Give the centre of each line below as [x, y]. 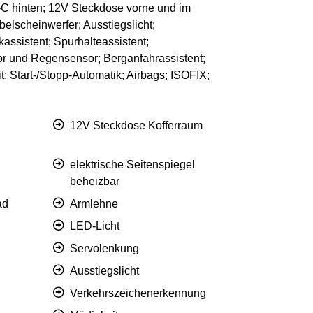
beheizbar [95, 182]
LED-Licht [95, 226]
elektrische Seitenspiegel [132, 165]
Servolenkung [104, 249]
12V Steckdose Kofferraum [136, 126]
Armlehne [94, 204]
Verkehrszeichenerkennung [138, 293]
